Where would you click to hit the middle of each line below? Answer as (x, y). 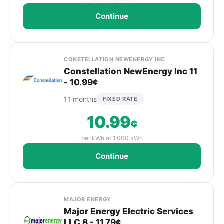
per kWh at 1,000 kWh (112, 138)
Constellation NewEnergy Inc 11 (131, 71)
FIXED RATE (120, 99)
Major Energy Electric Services (129, 211)
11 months (80, 99)
